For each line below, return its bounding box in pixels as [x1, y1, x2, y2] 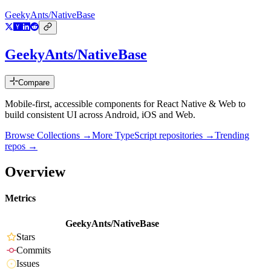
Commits [16, 245, 51, 256]
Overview [5, 163, 65, 180]
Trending [215, 130, 249, 141]
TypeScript [115, 130, 157, 141]
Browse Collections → [5, 130, 92, 141]
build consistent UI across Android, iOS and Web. [5, 109, 195, 120]
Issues [16, 258, 39, 269]
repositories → [157, 130, 215, 141]
